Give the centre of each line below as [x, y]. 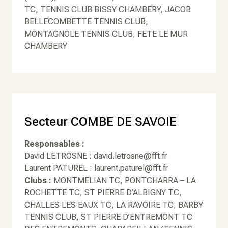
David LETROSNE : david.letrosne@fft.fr [96, 156]
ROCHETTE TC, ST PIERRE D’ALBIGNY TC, [103, 193]
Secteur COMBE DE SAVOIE [101, 122]
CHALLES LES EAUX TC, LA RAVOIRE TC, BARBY [114, 205]
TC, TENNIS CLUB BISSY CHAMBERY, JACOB [108, 9]
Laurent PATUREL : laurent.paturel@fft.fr [96, 168]
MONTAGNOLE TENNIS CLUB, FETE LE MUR [106, 34]
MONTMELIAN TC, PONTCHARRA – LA [125, 180]
